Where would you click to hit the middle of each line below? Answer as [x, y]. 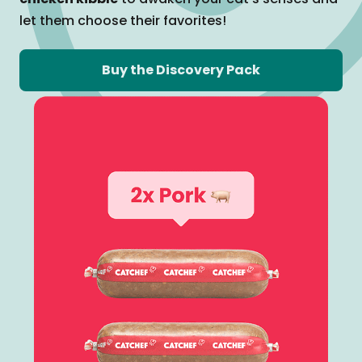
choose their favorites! [152, 21]
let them [48, 21]
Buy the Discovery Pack [181, 70]
